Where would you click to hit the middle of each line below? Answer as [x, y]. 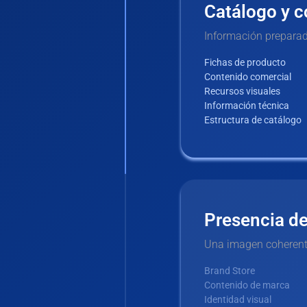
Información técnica [247, 106]
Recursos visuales [242, 91]
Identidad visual [238, 300]
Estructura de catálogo [253, 120]
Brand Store [230, 271]
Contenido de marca [247, 285]
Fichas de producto [245, 63]
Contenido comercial [248, 77]
